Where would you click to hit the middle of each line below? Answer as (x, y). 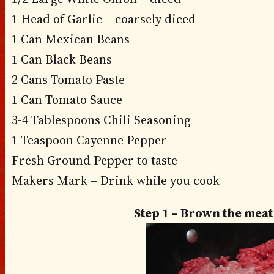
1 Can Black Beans (61, 60)
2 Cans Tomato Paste (68, 80)
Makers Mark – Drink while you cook (115, 181)
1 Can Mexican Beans (70, 39)
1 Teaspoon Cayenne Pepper (89, 140)
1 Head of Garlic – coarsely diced (103, 19)
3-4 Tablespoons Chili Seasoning (101, 120)
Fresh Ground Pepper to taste (94, 161)
